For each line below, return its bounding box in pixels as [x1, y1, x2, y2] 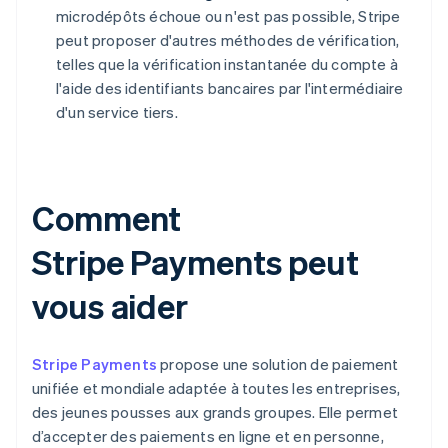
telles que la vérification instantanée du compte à [56, 53, 399, 74]
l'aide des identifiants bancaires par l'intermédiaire [56, 77, 404, 98]
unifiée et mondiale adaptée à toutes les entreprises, [32, 377, 401, 398]
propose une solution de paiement [157, 353, 399, 374]
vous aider [32, 283, 188, 327]
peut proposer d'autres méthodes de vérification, [56, 29, 400, 50]
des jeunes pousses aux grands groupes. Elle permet [32, 401, 399, 422]
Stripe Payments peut [32, 239, 359, 283]
